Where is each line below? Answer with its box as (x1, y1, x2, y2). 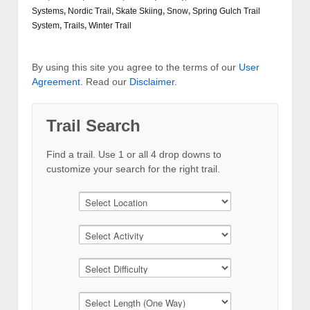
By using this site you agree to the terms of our (32, 61, 239, 73)
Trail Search (46, 116, 140, 135)
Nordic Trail (68, 6, 111, 16)
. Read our (80, 75, 129, 87)
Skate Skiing (116, 6, 163, 16)
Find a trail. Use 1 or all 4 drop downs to (46, 148, 221, 160)
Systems (32, 6, 64, 16)
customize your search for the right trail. (46, 163, 220, 174)
